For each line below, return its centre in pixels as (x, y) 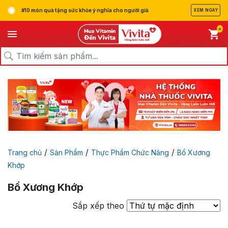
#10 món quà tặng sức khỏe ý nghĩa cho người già (84, 10)
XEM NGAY (206, 10)
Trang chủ (25, 152)
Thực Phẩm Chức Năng (130, 152)
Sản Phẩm (66, 152)
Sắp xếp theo (98, 205)
